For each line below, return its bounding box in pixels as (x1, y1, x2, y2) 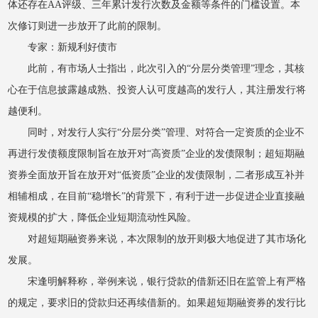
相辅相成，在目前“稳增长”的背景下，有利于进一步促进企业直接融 (8, 190, 305, 202)
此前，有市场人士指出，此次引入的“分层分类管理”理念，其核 (28, 62, 305, 74)
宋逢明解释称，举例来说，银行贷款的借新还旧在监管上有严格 (28, 275, 307, 287)
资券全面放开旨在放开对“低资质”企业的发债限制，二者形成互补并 (8, 169, 305, 180)
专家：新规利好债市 (28, 41, 118, 53)
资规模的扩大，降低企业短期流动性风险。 (8, 212, 197, 223)
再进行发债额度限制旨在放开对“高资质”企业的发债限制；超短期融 (8, 148, 305, 159)
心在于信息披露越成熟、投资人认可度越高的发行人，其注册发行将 (8, 84, 307, 95)
